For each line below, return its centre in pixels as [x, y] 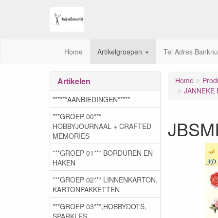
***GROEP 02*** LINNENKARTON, [105, 179]
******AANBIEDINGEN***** [91, 99]
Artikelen [74, 81]
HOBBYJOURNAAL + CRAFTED [102, 126]
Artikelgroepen [121, 52]
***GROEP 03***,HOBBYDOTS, [100, 206]
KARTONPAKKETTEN [86, 189]
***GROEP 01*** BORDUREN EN [103, 153]
